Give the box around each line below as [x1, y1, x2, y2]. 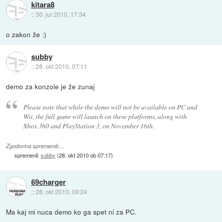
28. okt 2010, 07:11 [35, 62, 87, 71]
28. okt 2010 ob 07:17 [59, 151, 111, 159]
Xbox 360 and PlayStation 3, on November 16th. [23, 120, 154, 130]
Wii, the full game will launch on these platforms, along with [23, 111, 187, 121]
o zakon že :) [6, 29, 47, 40]
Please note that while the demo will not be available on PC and [23, 102, 197, 111]
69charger [31, 176, 66, 188]
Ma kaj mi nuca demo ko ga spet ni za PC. [6, 206, 137, 217]
